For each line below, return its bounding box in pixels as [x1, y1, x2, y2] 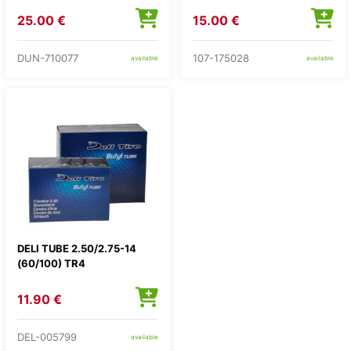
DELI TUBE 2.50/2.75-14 [17, 242, 136, 255]
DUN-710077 [17, 51, 78, 64]
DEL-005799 [17, 330, 77, 343]
